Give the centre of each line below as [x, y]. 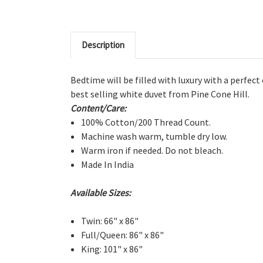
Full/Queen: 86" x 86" [123, 235]
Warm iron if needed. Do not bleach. [152, 150]
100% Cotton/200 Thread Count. [146, 122]
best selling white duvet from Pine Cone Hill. [160, 94]
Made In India [108, 164]
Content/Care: [98, 108]
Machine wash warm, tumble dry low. [154, 136]
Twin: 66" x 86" [110, 221]
